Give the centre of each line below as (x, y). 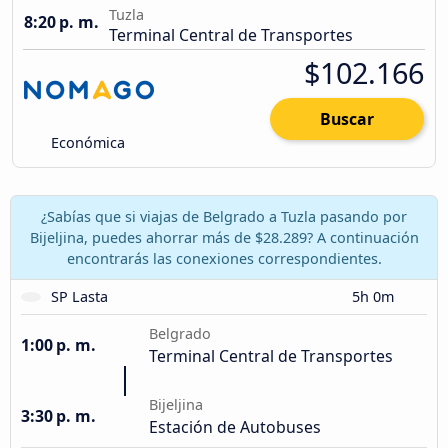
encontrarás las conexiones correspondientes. (224, 258)
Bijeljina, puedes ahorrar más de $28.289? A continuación (224, 237)
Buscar (347, 119)
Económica (86, 143)
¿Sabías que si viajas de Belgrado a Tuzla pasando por (224, 216)
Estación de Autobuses (235, 426)
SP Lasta (79, 296)
